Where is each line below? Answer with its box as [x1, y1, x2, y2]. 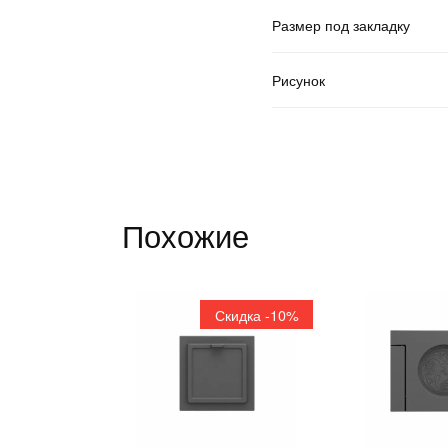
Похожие [122, 211, 249, 257]
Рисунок [272, 68, 325, 90]
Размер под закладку [272, 13, 410, 35]
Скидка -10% [214, 303, 299, 325]
